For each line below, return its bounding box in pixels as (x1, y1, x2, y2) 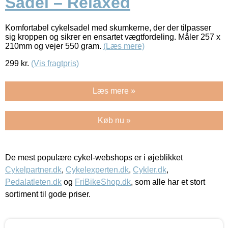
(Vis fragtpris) (31, 59, 79, 68)
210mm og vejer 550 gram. (5, 41, 103, 50)
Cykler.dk (133, 165, 166, 174)
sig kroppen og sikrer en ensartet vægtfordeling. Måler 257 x (5, 32, 220, 41)
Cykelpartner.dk (5, 165, 62, 174)
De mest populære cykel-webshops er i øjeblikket (5, 153, 183, 162)
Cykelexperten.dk (66, 165, 129, 174)
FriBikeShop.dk (75, 177, 131, 186)
